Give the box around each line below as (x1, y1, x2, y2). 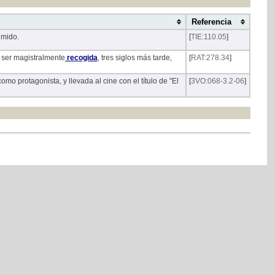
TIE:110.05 (190, 33, 227, 42)
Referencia (188, 17, 239, 27)
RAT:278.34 (190, 53, 230, 63)
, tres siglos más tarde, (97, 53, 172, 63)
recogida (64, 53, 98, 63)
